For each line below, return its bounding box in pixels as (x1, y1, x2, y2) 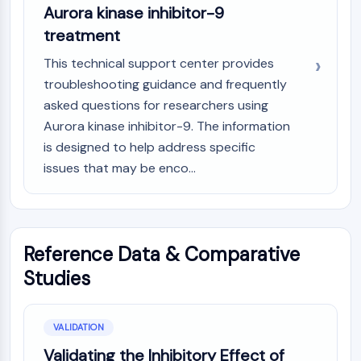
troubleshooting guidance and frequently (44, 76, 287, 93)
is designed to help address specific (44, 139, 255, 156)
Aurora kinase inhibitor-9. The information (44, 118, 290, 135)
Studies (23, 266, 90, 291)
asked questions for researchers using (44, 97, 268, 114)
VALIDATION (53, 322, 104, 333)
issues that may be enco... (44, 160, 196, 176)
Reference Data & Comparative (23, 242, 300, 267)
